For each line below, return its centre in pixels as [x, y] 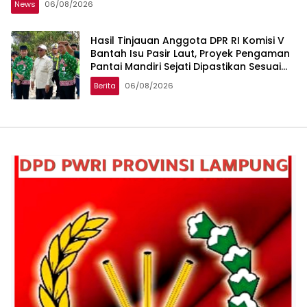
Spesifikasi [116, 80]
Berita [105, 86]
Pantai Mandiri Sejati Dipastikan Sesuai [186, 67]
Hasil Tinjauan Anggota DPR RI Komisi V [187, 41]
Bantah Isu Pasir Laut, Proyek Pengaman [190, 54]
